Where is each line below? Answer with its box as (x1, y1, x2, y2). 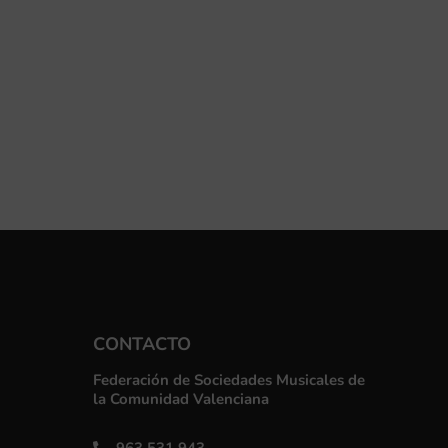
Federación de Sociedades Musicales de (93, 369, 366, 390)
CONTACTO (93, 331, 192, 356)
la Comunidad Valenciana (93, 388, 270, 409)
